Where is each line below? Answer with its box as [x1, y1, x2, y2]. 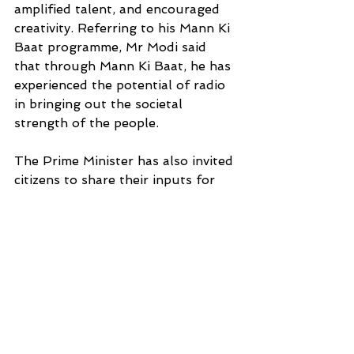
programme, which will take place [14, 210, 224, 226]
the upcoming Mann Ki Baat [14, 191, 191, 207]
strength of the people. [14, 115, 159, 131]
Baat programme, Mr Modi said [14, 40, 210, 55]
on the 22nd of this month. [14, 229, 182, 245]
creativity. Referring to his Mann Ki [14, 21, 234, 36]
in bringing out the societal [14, 96, 186, 112]
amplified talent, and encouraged [14, 2, 224, 17]
